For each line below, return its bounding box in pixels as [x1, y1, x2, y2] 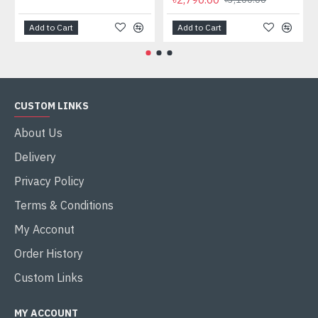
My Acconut [14, 222, 75, 236]
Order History [14, 246, 83, 261]
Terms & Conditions [14, 198, 114, 212]
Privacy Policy [14, 174, 84, 188]
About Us [14, 126, 62, 140]
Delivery [14, 150, 56, 164]
